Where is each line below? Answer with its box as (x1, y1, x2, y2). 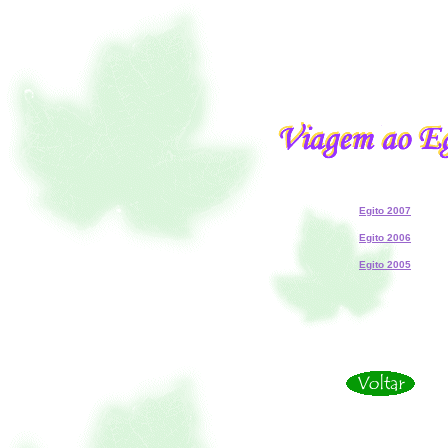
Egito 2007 (359, 205, 411, 216)
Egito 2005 (359, 259, 411, 270)
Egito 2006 (359, 232, 411, 243)
